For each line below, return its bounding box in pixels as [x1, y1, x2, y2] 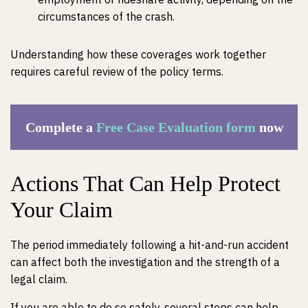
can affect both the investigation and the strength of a [10, 255, 280, 269]
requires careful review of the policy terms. [10, 65, 223, 78]
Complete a [25, 120, 96, 135]
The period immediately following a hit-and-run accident [10, 238, 289, 252]
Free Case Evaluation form [96, 120, 256, 135]
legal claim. [10, 272, 67, 286]
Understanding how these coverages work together [10, 47, 266, 61]
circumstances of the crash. [38, 10, 175, 23]
